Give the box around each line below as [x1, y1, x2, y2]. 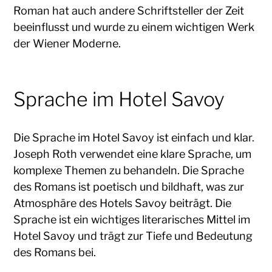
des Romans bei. [13, 245, 97, 259]
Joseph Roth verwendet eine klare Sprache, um [13, 147, 252, 160]
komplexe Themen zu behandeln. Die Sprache [13, 163, 245, 177]
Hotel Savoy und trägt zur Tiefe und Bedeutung [13, 229, 253, 242]
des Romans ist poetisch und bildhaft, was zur [13, 180, 245, 193]
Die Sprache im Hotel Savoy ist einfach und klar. [13, 131, 255, 144]
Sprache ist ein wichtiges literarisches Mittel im [13, 212, 251, 226]
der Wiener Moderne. [13, 36, 121, 50]
